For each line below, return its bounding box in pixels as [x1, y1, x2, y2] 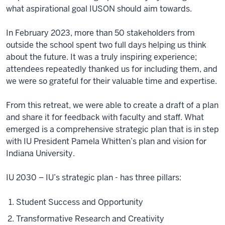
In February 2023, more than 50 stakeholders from [6, 28, 195, 38]
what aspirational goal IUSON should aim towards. [6, 4, 192, 14]
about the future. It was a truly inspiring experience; [6, 52, 197, 62]
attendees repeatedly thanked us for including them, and [6, 64, 217, 74]
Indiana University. [6, 148, 75, 159]
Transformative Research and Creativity [16, 213, 164, 224]
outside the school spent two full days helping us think [6, 40, 206, 50]
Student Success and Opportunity [16, 197, 143, 207]
